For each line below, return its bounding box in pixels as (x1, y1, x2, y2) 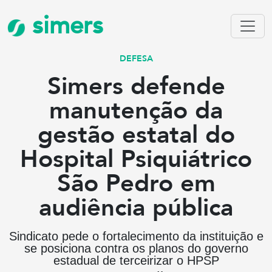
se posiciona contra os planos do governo (24, 242, 248, 255)
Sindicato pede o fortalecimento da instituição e (8, 229, 263, 243)
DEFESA (119, 53, 153, 64)
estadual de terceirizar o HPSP (53, 254, 219, 267)
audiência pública (39, 191, 233, 225)
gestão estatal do (37, 118, 235, 152)
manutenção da (49, 94, 223, 127)
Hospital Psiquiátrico (20, 143, 252, 176)
